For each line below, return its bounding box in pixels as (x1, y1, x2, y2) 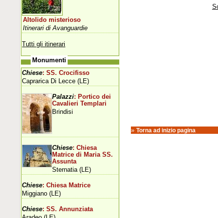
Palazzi (52, 93, 74, 100)
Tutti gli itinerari (22, 40, 66, 48)
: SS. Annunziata (42, 205, 93, 213)
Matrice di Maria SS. (52, 151, 113, 158)
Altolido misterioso (23, 16, 81, 23)
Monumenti (32, 56, 67, 64)
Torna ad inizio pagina (136, 127, 196, 134)
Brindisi (52, 108, 73, 115)
